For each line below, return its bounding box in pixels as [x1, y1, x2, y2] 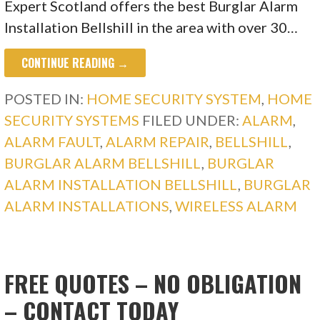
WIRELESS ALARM [175, 197, 298, 215]
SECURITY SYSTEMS [4, 111, 140, 129]
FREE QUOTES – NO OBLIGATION [4, 266, 302, 301]
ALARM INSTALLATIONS [4, 197, 170, 215]
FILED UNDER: [142, 111, 243, 129]
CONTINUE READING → [21, 54, 129, 72]
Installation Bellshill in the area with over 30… [4, 19, 299, 36]
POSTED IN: [4, 90, 87, 108]
